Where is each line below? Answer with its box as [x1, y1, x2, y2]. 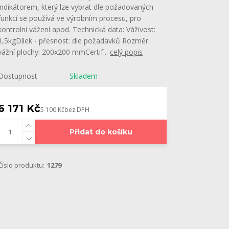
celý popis [110, 47, 143, 57]
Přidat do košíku [69, 127, 132, 136]
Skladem [70, 71, 98, 81]
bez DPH [64, 105, 89, 114]
